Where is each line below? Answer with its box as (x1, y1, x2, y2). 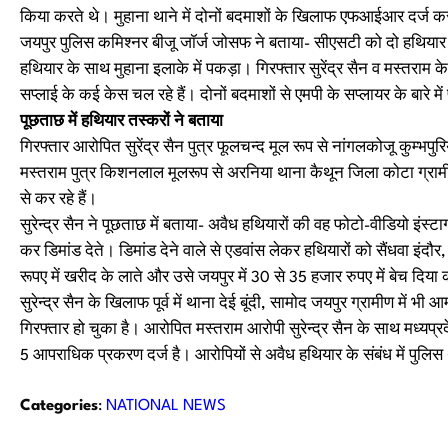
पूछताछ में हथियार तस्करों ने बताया (20, 114, 223, 130)
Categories (20, 398, 98, 414)
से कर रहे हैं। (20, 192, 97, 208)
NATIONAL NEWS (106, 398, 226, 414)
